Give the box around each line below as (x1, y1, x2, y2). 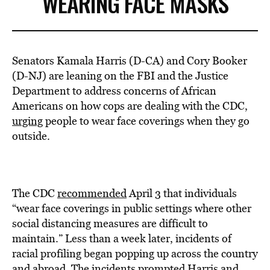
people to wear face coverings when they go (43, 113, 250, 128)
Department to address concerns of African (12, 83, 216, 98)
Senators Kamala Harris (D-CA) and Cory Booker (12, 53, 247, 68)
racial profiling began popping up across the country (12, 246, 258, 261)
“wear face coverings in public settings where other (12, 201, 251, 216)
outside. (12, 128, 50, 143)
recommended (57, 186, 127, 201)
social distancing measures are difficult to (12, 216, 208, 231)
